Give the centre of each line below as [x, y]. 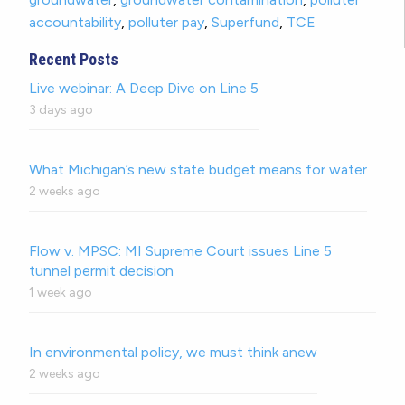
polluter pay [166, 22]
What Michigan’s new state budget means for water [198, 169]
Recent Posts [74, 59]
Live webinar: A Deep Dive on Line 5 [144, 88]
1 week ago [61, 292]
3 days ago [61, 109]
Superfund [245, 22]
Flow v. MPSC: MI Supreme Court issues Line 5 [180, 250]
